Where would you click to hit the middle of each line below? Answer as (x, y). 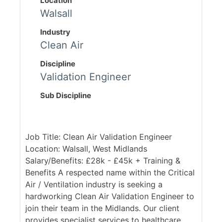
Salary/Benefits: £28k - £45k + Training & (103, 161)
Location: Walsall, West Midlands (86, 149)
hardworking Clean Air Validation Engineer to (110, 196)
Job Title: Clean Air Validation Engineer (99, 137)
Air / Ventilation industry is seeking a (94, 185)
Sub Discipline (66, 96)
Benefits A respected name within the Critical (110, 173)
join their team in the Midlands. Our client (102, 208)
